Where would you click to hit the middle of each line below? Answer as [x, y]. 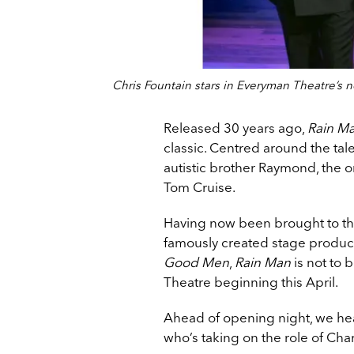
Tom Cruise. [200, 186]
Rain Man [263, 262]
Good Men [196, 262]
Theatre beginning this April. [251, 281]
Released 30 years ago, [235, 127]
